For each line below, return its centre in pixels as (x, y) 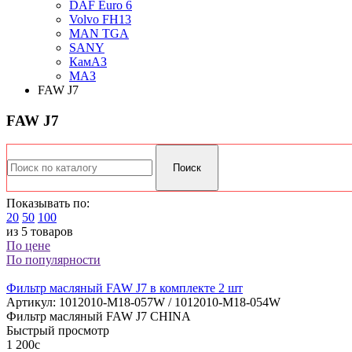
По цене (28, 246)
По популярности (53, 260)
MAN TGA (99, 33)
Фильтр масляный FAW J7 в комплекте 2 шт (125, 288)
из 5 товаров (40, 232)
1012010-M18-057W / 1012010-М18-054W (170, 302)
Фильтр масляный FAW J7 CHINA (99, 317)
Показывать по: (48, 203)
